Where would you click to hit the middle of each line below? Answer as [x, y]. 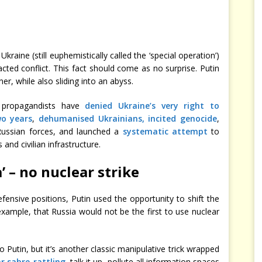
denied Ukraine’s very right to [152, 105]
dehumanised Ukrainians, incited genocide [128, 118]
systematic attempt [165, 131]
